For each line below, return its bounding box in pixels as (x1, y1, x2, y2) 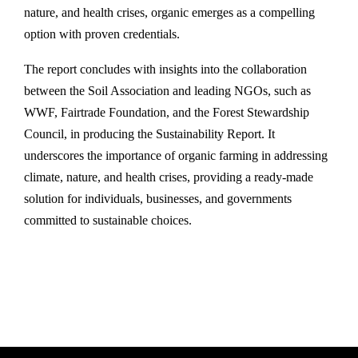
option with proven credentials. (24, 27, 180, 41)
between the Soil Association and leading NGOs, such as (24, 84, 311, 97)
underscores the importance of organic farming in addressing (24, 149, 328, 162)
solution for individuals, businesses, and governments (24, 192, 292, 205)
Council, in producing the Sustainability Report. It (24, 127, 275, 141)
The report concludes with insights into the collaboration (24, 62, 307, 76)
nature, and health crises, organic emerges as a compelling (24, 6, 315, 19)
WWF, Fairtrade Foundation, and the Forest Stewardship (24, 105, 309, 119)
